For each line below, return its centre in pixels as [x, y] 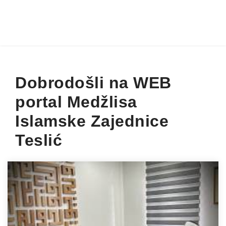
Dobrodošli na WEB [93, 83]
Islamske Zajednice [92, 121]
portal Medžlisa [76, 102]
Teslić [39, 140]
